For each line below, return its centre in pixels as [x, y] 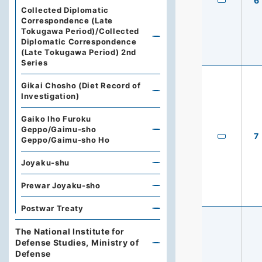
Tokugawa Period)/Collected [80, 31]
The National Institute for [70, 231]
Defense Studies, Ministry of [77, 242]
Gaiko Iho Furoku [56, 119]
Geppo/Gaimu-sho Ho [65, 140]
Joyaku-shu [45, 163]
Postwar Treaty [52, 208]
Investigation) [50, 96]
